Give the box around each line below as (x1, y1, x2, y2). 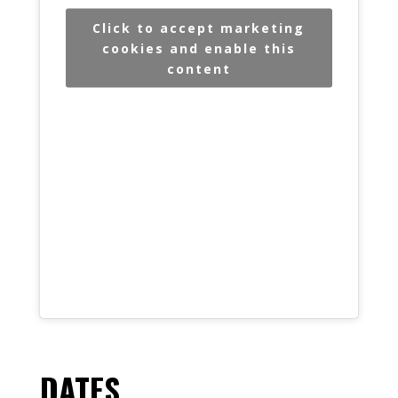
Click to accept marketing (92, 19, 306, 36)
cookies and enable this (101, 39, 296, 57)
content (166, 60, 231, 77)
